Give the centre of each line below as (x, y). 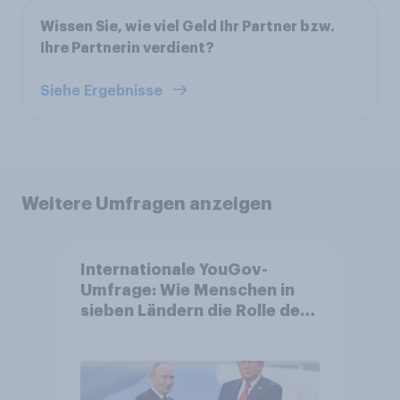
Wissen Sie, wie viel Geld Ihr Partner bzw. (187, 26)
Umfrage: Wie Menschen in (187, 291)
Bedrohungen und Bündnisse (195, 373)
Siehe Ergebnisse (103, 91)
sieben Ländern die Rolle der (193, 311)
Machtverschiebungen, (173, 352)
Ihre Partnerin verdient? (127, 48)
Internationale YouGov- (174, 270)
